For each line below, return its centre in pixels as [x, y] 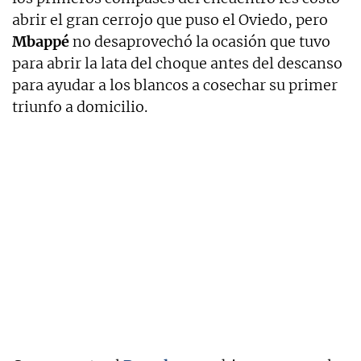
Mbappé [41, 41]
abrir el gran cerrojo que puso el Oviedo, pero [170, 19]
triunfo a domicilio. [80, 106]
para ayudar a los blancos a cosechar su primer [175, 85]
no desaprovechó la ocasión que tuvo [200, 41]
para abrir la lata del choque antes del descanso [177, 63]
